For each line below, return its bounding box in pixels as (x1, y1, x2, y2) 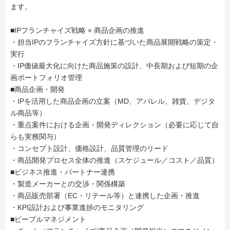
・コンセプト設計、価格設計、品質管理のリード (10, 144, 168, 152)
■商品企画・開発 (10, 85, 65, 93)
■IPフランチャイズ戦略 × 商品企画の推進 (10, 26, 144, 34)
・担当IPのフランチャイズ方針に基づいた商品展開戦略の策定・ (10, 38, 218, 46)
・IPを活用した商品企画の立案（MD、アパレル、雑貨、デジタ (10, 97, 215, 105)
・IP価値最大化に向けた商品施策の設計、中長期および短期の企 (10, 62, 218, 70)
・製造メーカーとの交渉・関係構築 (10, 180, 125, 188)
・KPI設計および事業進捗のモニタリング (10, 203, 144, 212)
